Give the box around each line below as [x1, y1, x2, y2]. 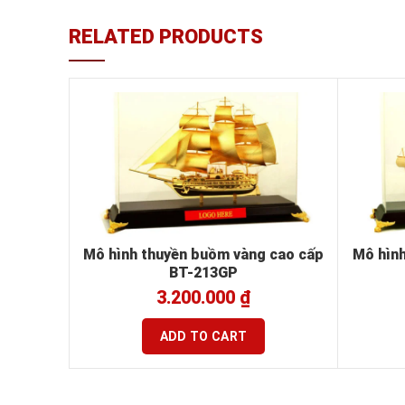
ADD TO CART [159, 328, 248, 344]
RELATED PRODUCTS [69, 25, 263, 48]
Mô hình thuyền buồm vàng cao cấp [83, 245, 324, 263]
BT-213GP [169, 263, 238, 281]
